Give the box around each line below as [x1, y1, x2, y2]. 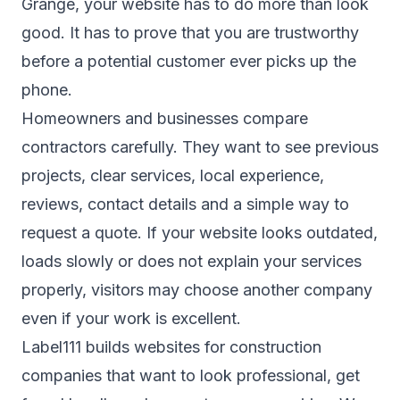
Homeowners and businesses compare [21, 109, 308, 129]
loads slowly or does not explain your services [21, 252, 362, 271]
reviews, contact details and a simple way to [21, 195, 349, 214]
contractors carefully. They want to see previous [21, 137, 379, 157]
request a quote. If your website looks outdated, [21, 223, 378, 243]
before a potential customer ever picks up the [21, 52, 356, 71]
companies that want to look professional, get [21, 366, 360, 386]
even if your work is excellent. [21, 309, 241, 329]
